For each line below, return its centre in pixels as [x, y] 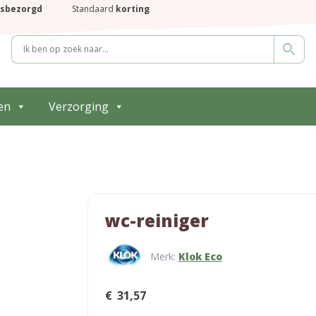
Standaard [94, 9]
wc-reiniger [157, 220]
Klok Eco [200, 256]
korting [133, 9]
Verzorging [79, 107]
